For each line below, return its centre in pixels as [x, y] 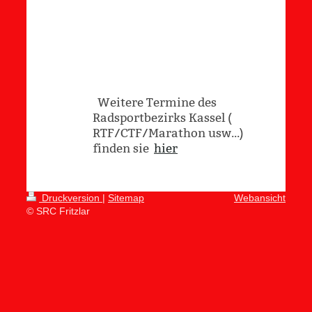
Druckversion [71, 198]
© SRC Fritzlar [58, 211]
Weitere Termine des [155, 103]
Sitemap [126, 198]
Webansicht [260, 198]
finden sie [123, 149]
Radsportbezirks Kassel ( [162, 118]
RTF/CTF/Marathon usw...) [168, 133]
